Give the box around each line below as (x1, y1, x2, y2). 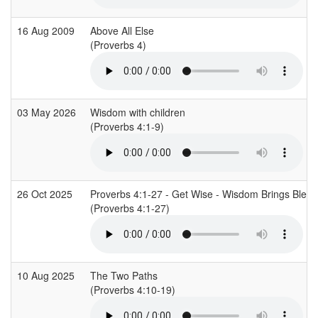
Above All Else (90, 23, 154, 38)
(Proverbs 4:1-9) (90, 119, 167, 133)
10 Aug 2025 (17, 268, 77, 283)
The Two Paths (90, 268, 158, 283)
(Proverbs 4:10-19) (90, 282, 178, 297)
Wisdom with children (90, 104, 185, 119)
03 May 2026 (17, 104, 79, 119)
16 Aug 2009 (17, 23, 77, 38)
